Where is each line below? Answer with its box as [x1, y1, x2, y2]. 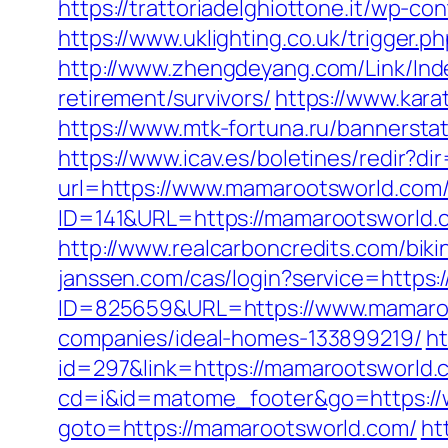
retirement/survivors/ [58, 83, 271, 113]
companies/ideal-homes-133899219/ [58, 323, 422, 353]
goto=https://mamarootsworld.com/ [58, 413, 417, 443]
